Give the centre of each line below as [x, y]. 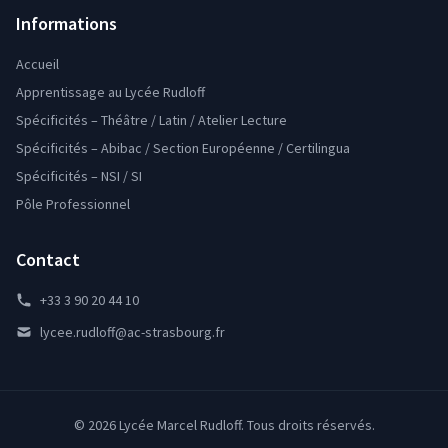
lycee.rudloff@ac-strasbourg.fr [132, 332]
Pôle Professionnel [73, 204]
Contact [48, 260]
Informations [66, 24]
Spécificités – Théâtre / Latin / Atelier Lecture [151, 120]
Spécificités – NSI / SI [79, 176]
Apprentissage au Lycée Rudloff [110, 92]
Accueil [37, 64]
